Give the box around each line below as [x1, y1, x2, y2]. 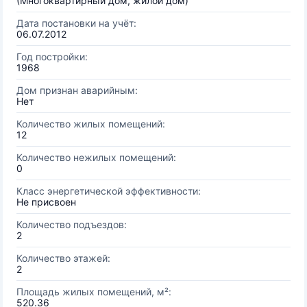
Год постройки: [16, 51, 88, 62]
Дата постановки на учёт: [16, 17, 136, 29]
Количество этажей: [16, 252, 110, 264]
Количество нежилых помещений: [16, 151, 176, 163]
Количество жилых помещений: [16, 118, 165, 130]
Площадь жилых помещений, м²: [16, 286, 171, 297]
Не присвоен [16, 196, 76, 208]
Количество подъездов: [16, 219, 127, 230]
